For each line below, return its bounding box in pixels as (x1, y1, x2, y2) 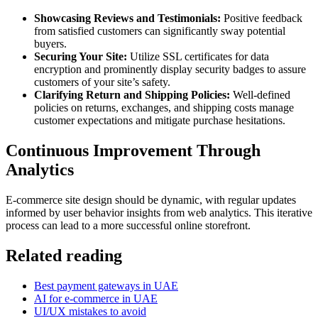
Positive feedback (221, 12, 302, 25)
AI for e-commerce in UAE (34, 292, 158, 305)
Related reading (6, 246, 122, 265)
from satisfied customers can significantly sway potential (34, 25, 285, 38)
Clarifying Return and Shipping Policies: (34, 89, 230, 102)
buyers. (34, 38, 67, 50)
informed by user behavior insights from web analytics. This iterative (6, 206, 312, 219)
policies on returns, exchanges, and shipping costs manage (34, 102, 294, 114)
